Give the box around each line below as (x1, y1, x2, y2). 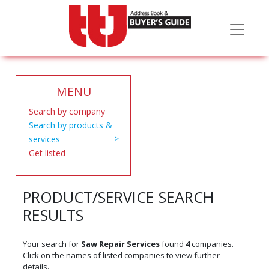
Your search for (23, 238, 81, 249)
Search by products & (28, 119, 112, 131)
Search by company (28, 106, 105, 117)
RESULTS (23, 205, 83, 225)
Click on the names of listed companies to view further (23, 250, 220, 261)
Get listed (28, 147, 65, 159)
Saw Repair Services (81, 238, 160, 249)
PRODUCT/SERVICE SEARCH (23, 187, 214, 207)
